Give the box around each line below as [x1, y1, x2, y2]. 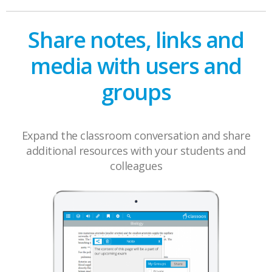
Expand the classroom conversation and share [21, 128, 251, 143]
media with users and [30, 51, 242, 81]
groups [101, 77, 171, 107]
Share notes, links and [28, 25, 244, 55]
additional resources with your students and [26, 143, 246, 158]
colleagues [110, 158, 162, 174]
